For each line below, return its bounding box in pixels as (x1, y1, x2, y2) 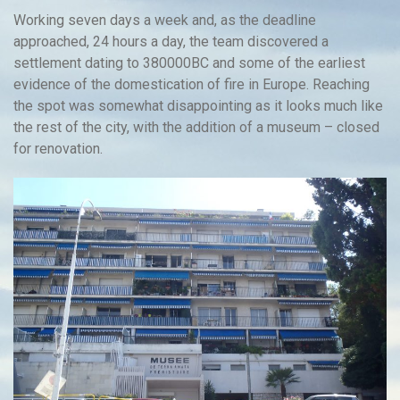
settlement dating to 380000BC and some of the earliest (13, 54, 365, 71)
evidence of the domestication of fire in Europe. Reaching (13, 75, 370, 93)
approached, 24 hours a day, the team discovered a (13, 32, 329, 50)
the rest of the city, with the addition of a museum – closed (13, 118, 379, 136)
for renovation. (13, 139, 103, 157)
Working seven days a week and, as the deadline (13, 11, 316, 29)
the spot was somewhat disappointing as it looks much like (13, 96, 383, 114)
